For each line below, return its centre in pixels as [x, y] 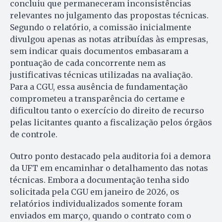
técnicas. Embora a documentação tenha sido [100, 180]
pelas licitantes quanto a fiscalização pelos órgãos [111, 123]
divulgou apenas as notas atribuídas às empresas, [109, 39]
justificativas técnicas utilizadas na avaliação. [101, 75]
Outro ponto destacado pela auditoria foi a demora [110, 156]
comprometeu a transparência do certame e [97, 99]
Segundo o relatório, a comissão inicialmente [101, 28]
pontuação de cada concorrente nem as [88, 63]
